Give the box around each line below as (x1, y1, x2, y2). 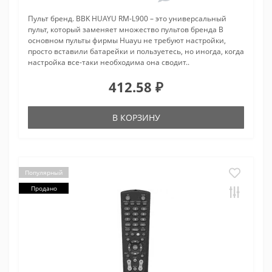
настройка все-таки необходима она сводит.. (28, 57, 189, 68)
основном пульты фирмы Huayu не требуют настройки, (28, 35, 226, 46)
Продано (30, 184, 57, 193)
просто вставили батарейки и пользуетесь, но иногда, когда (28, 46, 244, 57)
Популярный (25, 168, 63, 177)
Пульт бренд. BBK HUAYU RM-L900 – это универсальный (28, 13, 226, 24)
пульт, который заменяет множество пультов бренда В (28, 24, 223, 35)
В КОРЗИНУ (112, 112, 160, 124)
